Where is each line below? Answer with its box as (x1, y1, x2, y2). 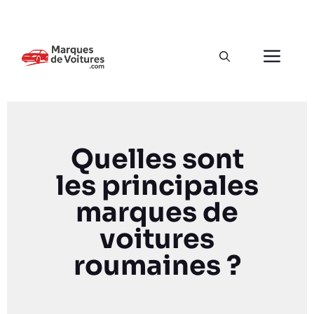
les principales (55, 169, 259, 203)
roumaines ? (73, 249, 241, 282)
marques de (76, 196, 238, 229)
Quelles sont (70, 142, 244, 176)
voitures (100, 222, 214, 256)
